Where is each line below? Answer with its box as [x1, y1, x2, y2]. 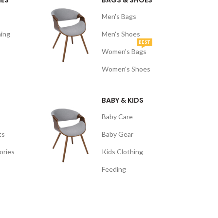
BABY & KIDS [102, 95, 144, 105]
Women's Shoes [102, 65, 150, 73]
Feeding [102, 165, 126, 173]
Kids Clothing [102, 147, 143, 156]
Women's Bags [102, 47, 146, 55]
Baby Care [102, 112, 133, 121]
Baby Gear [102, 130, 133, 138]
